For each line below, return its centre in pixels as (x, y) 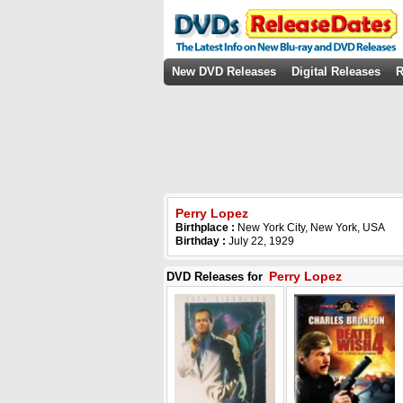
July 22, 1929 (260, 241)
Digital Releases (336, 72)
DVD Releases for (216, 277)
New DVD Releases (224, 72)
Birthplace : (206, 228)
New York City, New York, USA (311, 228)
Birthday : (201, 241)
